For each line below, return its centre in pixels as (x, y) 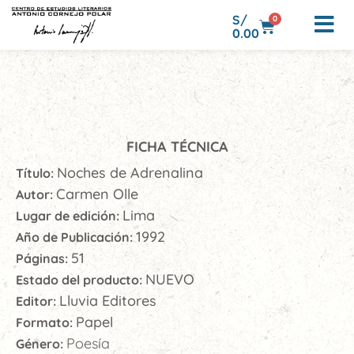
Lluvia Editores (108, 301)
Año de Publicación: (76, 237)
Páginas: (43, 258)
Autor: (36, 194)
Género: (41, 344)
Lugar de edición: (69, 216)
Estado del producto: (81, 280)
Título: (36, 173)
